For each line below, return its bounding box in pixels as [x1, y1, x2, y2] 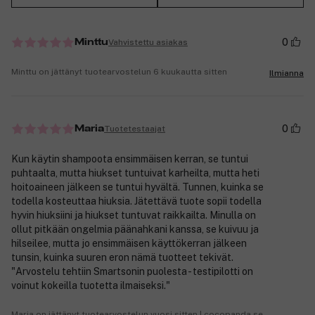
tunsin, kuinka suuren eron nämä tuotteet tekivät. [11, 252, 233, 264]
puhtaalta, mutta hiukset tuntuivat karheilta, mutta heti [11, 167, 259, 179]
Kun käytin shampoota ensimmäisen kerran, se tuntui [11, 153, 248, 165]
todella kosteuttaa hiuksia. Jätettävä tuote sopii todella [11, 195, 262, 207]
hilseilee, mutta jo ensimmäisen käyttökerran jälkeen [11, 238, 247, 250]
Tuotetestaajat [104, 123, 165, 134]
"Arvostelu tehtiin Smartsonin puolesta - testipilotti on [11, 266, 253, 278]
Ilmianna [269, 68, 304, 79]
